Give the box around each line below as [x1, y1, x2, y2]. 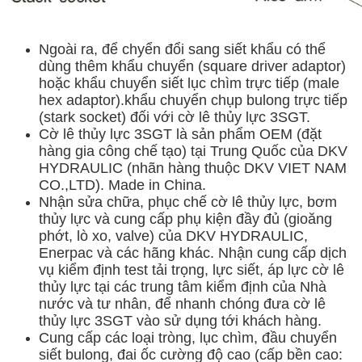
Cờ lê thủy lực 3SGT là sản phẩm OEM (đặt [39, 125, 322, 142]
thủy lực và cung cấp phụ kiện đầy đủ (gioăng [39, 210, 332, 227]
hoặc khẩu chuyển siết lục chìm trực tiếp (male [39, 74, 339, 91]
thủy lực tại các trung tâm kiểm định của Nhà [39, 278, 326, 295]
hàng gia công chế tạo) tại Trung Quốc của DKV [39, 142, 347, 159]
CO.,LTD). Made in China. [39, 176, 206, 193]
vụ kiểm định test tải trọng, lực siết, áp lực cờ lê [39, 261, 344, 278]
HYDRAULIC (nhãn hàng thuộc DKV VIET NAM [39, 159, 347, 176]
